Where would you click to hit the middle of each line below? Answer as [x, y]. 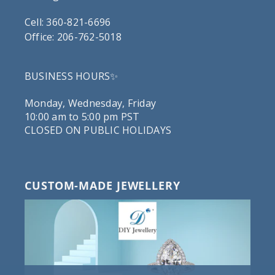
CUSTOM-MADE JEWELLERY [103, 185]
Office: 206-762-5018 [73, 37]
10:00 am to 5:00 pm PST [82, 116]
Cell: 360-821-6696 [68, 22]
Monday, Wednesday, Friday [90, 103]
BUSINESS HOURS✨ [72, 76]
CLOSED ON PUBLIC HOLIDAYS [98, 130]
